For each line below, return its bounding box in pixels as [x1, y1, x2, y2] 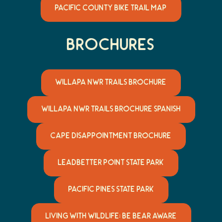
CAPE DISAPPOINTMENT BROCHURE [51, 131, 171, 141]
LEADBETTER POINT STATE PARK [58, 158, 164, 168]
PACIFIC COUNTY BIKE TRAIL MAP [55, 3, 167, 13]
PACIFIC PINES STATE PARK [68, 185, 154, 195]
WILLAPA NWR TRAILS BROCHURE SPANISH [41, 105, 181, 114]
